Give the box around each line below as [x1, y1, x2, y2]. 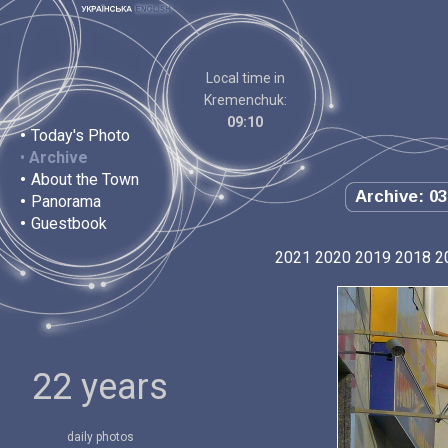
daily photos [66, 430, 134, 444]
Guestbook [31, 214, 107, 233]
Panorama [31, 192, 101, 211]
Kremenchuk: [203, 92, 287, 108]
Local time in [205, 70, 285, 86]
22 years [32, 366, 168, 408]
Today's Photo [31, 126, 130, 145]
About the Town [31, 170, 139, 189]
